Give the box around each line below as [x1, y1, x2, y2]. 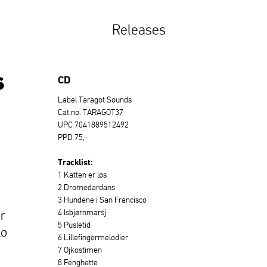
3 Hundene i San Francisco [58, 195, 147, 204]
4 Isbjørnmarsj [58, 207, 106, 217]
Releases [112, 21, 166, 38]
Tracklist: [58, 157, 93, 167]
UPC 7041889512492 [58, 120, 129, 129]
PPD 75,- [58, 132, 88, 142]
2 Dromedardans [58, 182, 115, 192]
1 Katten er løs [58, 170, 107, 179]
